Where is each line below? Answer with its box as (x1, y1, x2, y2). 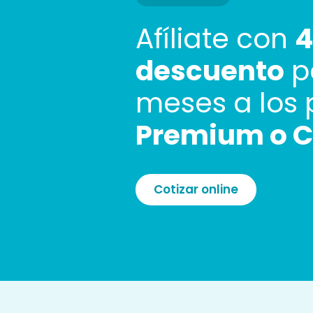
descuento (136, 52, 285, 90)
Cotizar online (154, 181, 239, 198)
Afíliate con (136, 20, 296, 58)
